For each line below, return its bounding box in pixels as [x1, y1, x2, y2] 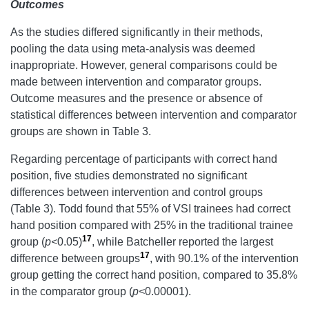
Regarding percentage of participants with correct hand [10, 153, 277, 166]
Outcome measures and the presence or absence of [10, 92, 262, 105]
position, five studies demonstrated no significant [10, 170, 247, 182]
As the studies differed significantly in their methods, [10, 26, 263, 39]
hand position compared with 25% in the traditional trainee [10, 219, 293, 232]
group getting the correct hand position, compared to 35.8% [10, 269, 297, 281]
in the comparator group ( [10, 286, 132, 298]
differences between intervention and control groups [10, 186, 263, 199]
